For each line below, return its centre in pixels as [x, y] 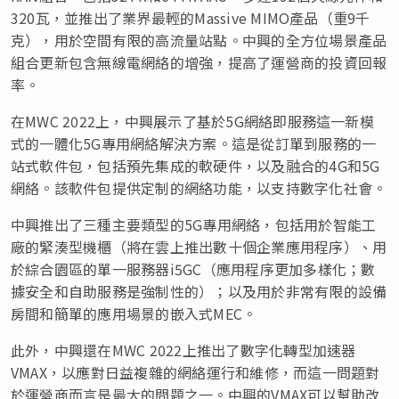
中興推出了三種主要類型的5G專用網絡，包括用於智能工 [194, 224]
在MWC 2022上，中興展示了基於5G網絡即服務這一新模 [192, 121]
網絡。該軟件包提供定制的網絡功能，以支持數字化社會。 [199, 187]
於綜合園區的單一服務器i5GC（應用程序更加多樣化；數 [193, 269]
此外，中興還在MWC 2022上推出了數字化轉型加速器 [183, 350]
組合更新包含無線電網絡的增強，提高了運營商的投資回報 [199, 62]
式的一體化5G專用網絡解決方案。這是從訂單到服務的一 [194, 143]
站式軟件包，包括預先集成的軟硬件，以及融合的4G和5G [195, 165]
